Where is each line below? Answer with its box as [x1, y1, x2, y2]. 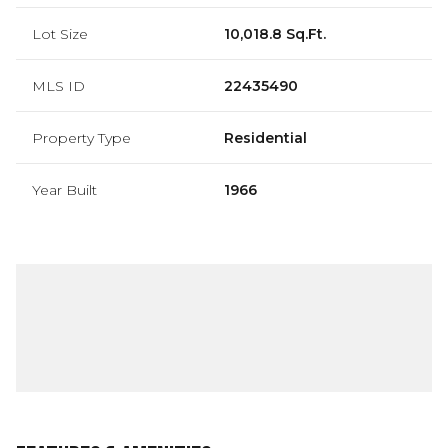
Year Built [32, 180, 97, 199]
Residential [224, 128, 307, 147]
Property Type [32, 128, 131, 147]
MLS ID [32, 76, 85, 95]
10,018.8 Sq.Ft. [224, 24, 326, 43]
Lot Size [32, 24, 88, 43]
